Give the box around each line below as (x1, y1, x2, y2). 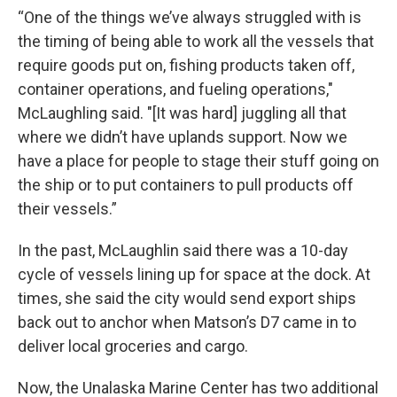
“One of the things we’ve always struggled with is (18, 7, 362, 27)
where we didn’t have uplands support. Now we (18, 127, 347, 146)
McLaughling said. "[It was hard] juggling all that (18, 103, 346, 122)
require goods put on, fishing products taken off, (18, 55, 354, 74)
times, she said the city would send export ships (18, 288, 356, 307)
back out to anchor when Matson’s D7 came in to (18, 312, 356, 331)
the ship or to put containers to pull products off (18, 175, 354, 194)
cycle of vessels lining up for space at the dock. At (18, 264, 370, 284)
